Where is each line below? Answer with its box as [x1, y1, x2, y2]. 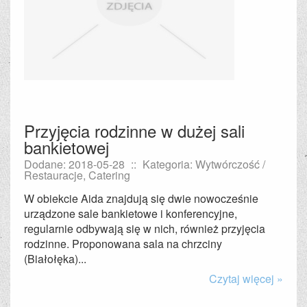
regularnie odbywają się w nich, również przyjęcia [24, 221, 265, 236]
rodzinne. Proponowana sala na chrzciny [24, 236, 222, 251]
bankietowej [24, 135, 109, 159]
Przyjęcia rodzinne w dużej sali [24, 119, 245, 143]
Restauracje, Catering [24, 167, 130, 183]
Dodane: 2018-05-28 [24, 156, 125, 172]
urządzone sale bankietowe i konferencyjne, [24, 206, 237, 221]
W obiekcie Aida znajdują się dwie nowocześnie [24, 191, 258, 206]
